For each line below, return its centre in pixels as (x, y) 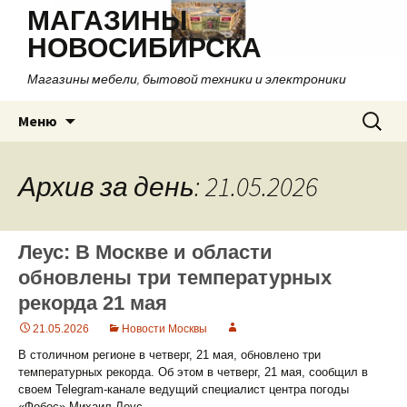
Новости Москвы (164, 329)
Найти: (376, 110)
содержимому (114, 144)
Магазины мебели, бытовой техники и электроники (187, 79)
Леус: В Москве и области (145, 252)
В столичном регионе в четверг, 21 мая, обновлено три (169, 355)
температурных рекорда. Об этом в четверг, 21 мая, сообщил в (193, 372)
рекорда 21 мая (93, 303)
